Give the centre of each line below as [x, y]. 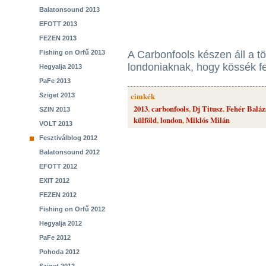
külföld [145, 120]
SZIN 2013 [55, 109]
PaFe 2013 [55, 81]
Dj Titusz [208, 109]
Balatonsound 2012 [69, 152]
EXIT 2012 [54, 180]
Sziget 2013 [57, 95]
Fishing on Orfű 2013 [72, 52]
